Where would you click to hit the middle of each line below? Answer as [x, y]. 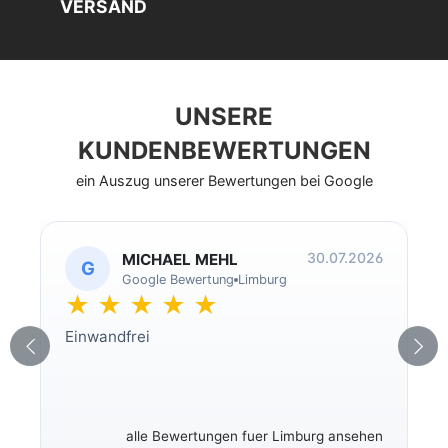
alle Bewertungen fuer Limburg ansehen [254, 436]
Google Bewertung [178, 280]
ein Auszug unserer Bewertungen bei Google [224, 181]
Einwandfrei [107, 337]
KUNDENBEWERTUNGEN [224, 151]
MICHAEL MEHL [180, 260]
